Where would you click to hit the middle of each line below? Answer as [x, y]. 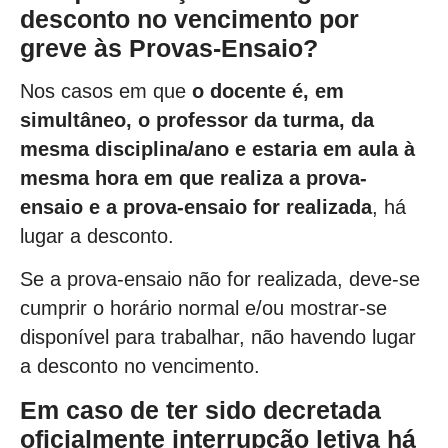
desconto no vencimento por [189, 18]
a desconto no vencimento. [140, 366]
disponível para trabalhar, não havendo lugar [218, 337]
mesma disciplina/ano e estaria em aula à [217, 149]
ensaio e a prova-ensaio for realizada [196, 207]
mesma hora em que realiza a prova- [193, 178]
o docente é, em [268, 91]
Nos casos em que [106, 91]
